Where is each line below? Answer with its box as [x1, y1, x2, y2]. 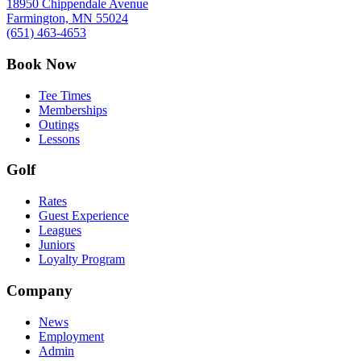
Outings [39, 117, 79, 131]
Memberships [39, 102, 107, 117]
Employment [39, 329, 104, 343]
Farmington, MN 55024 [6, 11, 128, 26]
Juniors [39, 238, 75, 252]
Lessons [39, 131, 80, 146]
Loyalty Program [39, 252, 125, 267]
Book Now [6, 56, 77, 73]
